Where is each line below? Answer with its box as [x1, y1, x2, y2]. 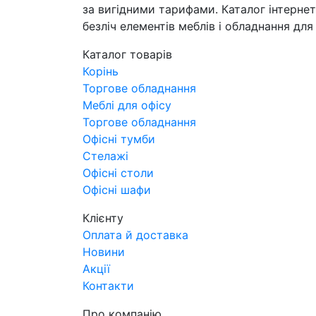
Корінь [83, 64, 119, 79]
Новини [83, 245, 125, 260]
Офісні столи [83, 166, 154, 181]
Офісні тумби [83, 132, 155, 147]
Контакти [83, 279, 134, 293]
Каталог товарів [83, 47, 172, 62]
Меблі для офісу [83, 98, 171, 113]
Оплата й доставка [83, 228, 188, 243]
